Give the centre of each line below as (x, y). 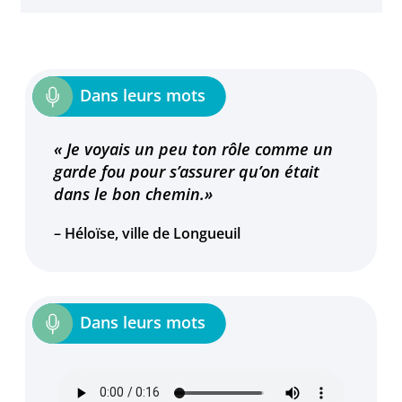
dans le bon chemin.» (134, 193)
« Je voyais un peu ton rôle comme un (194, 149)
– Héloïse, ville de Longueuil (148, 233)
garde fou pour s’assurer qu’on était (187, 171)
